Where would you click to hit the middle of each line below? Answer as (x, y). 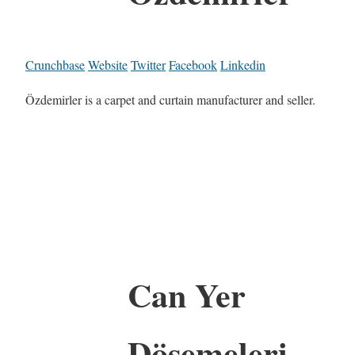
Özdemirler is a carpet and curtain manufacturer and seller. (170, 100)
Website (108, 65)
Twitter (148, 65)
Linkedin (243, 65)
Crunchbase (55, 65)
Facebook (193, 65)
